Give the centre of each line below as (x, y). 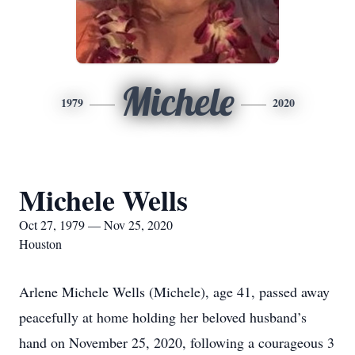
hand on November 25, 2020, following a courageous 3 (177, 342)
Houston (40, 244)
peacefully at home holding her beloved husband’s (163, 317)
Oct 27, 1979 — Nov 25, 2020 (96, 225)
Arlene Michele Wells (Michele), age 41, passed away (174, 292)
